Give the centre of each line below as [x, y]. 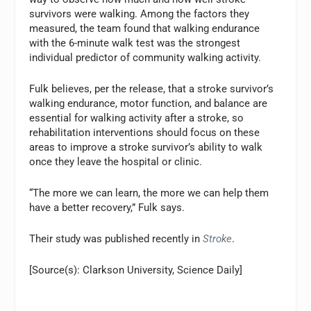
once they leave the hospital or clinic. [116, 161]
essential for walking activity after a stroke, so [137, 118]
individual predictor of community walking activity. [145, 57]
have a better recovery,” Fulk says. [107, 207]
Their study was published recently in [116, 238]
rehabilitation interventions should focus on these [145, 132]
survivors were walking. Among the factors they [140, 14]
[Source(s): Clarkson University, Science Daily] [136, 270]
